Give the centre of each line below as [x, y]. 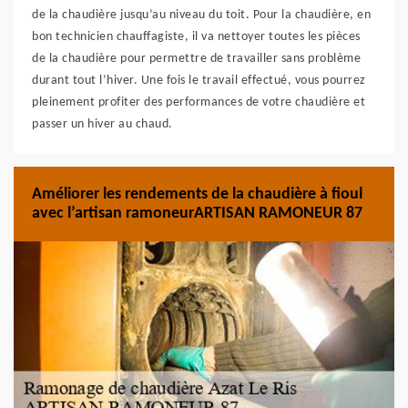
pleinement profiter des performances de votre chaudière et [199, 102]
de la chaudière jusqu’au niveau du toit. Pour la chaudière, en [201, 15]
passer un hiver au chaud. [102, 124]
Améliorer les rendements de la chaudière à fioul [197, 194]
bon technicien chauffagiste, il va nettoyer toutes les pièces [196, 37]
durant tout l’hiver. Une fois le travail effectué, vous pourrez [199, 81]
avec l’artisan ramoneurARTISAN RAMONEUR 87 [197, 214]
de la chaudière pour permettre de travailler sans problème [196, 59]
